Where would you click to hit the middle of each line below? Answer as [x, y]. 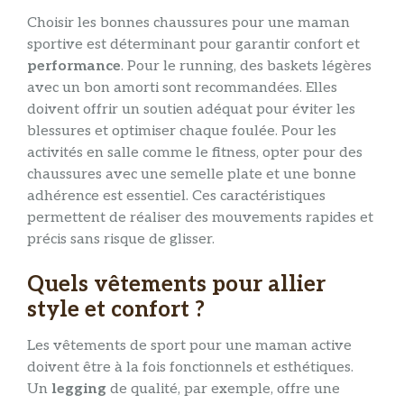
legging [79, 390]
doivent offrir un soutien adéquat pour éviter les [191, 109]
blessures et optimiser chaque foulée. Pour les [182, 131]
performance [74, 66]
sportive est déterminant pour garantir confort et [193, 44]
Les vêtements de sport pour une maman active [189, 346]
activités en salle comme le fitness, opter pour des [195, 152]
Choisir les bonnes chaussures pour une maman [188, 23]
